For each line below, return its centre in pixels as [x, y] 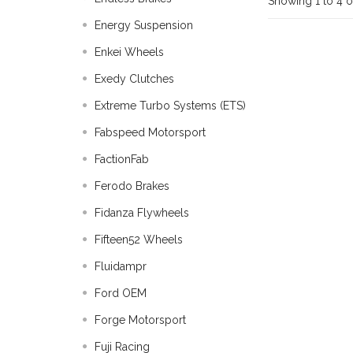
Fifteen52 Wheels [139, 240]
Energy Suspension [144, 25]
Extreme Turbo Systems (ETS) [170, 106]
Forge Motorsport [140, 320]
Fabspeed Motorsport [150, 132]
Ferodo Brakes [132, 186]
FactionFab [122, 159]
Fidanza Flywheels [142, 213]
